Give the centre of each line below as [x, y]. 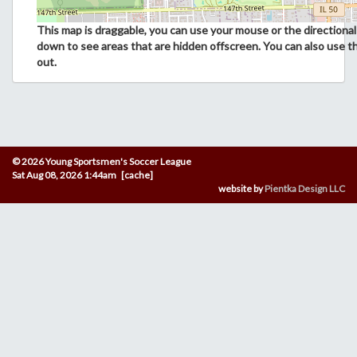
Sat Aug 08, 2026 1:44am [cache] [82, 175]
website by [241, 188]
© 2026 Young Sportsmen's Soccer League [102, 161]
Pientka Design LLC [305, 188]
